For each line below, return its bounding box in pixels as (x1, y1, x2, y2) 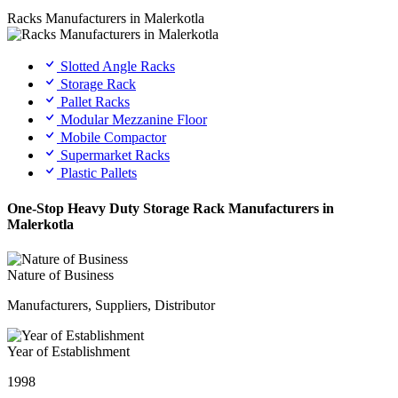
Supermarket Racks (57, 147, 170, 163)
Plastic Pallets (57, 165, 137, 181)
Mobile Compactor (57, 130, 166, 146)
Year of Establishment (7, 343, 130, 359)
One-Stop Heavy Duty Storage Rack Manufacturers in (7, 200, 334, 216)
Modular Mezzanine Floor (57, 112, 207, 128)
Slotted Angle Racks (57, 59, 175, 75)
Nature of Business (7, 267, 114, 283)
